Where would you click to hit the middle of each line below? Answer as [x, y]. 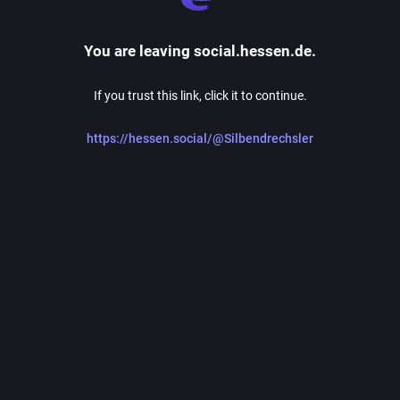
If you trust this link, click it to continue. [200, 96]
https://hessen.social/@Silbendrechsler [200, 138]
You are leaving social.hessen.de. [200, 51]
